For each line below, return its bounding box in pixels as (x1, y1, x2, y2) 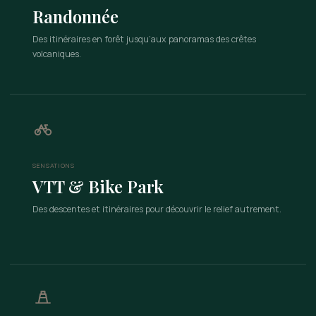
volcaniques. (32, 48, 81, 60)
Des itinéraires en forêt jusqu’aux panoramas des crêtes (32, 33, 256, 45)
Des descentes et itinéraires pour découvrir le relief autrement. (32, 203, 281, 215)
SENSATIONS (32, 161, 75, 170)
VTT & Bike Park (32, 175, 164, 197)
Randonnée (32, 5, 119, 28)
